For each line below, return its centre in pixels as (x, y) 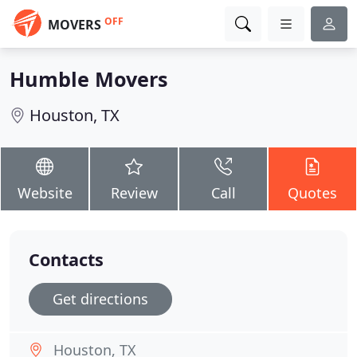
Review (134, 193)
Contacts (66, 259)
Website (45, 193)
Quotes (312, 193)
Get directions (100, 299)
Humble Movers (89, 79)
